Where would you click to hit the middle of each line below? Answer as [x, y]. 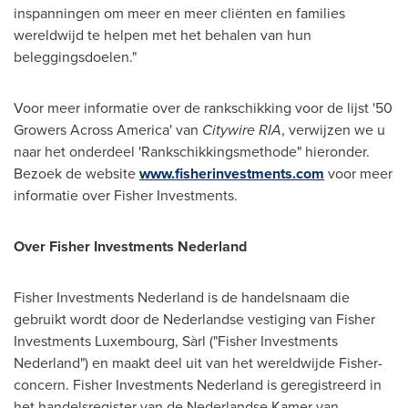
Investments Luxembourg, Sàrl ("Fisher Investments [176, 341]
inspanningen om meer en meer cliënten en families [179, 13]
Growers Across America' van [108, 130]
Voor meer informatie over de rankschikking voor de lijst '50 [203, 108]
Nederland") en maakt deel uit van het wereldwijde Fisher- [198, 363]
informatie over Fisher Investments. [126, 195]
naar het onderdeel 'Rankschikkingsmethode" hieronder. [192, 152]
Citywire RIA [242, 130]
